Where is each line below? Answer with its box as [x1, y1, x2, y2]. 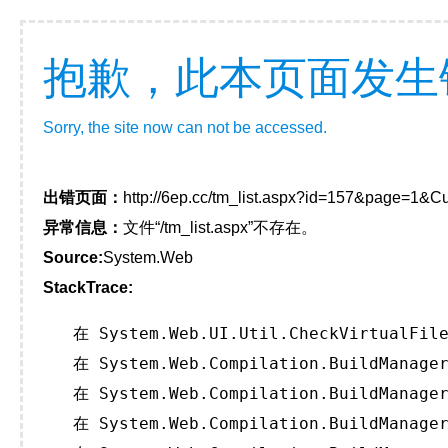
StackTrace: [43, 279, 133, 296]
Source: [43, 249, 103, 266]
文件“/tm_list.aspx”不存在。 [123, 219, 317, 236]
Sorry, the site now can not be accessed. [43, 119, 327, 136]
